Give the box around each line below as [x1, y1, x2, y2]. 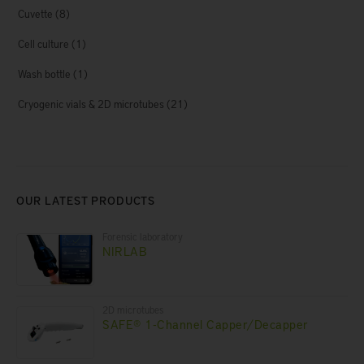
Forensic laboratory [102, 229, 184, 243]
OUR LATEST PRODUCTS [16, 192, 155, 208]
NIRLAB [102, 242, 148, 259]
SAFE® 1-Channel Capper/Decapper [102, 315, 309, 332]
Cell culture [18, 37, 69, 52]
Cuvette [18, 6, 53, 22]
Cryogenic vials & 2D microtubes [18, 97, 164, 112]
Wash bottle [18, 67, 71, 82]
